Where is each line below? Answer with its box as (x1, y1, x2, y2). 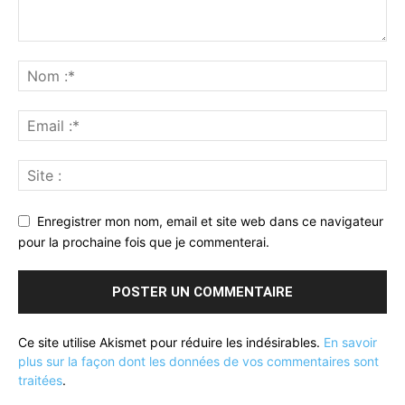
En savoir (324, 334, 377, 350)
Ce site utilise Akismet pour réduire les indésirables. (18, 334, 324, 350)
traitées (18, 372, 62, 388)
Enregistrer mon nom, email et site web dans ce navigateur (37, 212, 383, 229)
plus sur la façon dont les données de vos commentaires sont (18, 353, 379, 369)
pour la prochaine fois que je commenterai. (18, 233, 269, 250)
